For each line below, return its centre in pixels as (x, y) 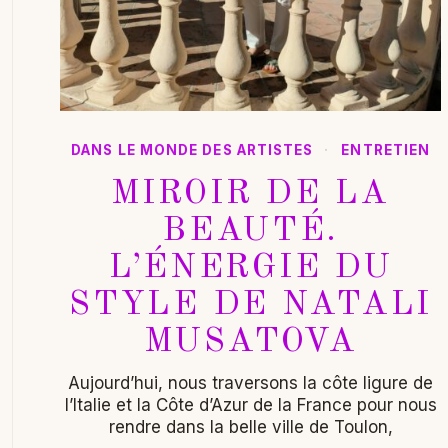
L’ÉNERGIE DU (250, 267)
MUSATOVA (250, 341)
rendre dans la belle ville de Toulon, (250, 426)
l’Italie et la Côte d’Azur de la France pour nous (250, 404)
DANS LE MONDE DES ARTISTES (192, 149)
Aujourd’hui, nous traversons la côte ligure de (251, 382)
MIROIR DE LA (250, 193)
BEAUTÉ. (251, 230)
